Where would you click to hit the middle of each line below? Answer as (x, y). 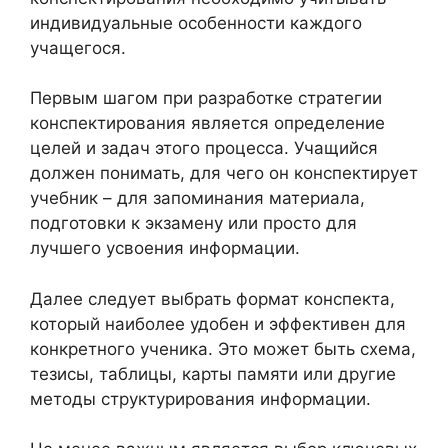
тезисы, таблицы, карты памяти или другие (213, 373)
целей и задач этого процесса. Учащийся (204, 148)
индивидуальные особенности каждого (196, 22)
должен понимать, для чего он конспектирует (224, 173)
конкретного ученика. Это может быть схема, (223, 348)
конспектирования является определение (207, 123)
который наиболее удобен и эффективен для (218, 323)
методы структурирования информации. (200, 398)
